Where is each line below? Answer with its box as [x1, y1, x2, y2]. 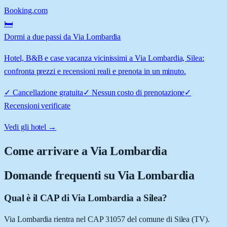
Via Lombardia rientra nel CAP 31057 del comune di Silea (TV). [4, 215, 210, 224]
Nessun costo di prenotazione [91, 88, 185, 97]
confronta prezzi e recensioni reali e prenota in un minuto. [4, 66, 186, 75]
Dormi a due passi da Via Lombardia [4, 32, 121, 41]
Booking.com [4, 6, 48, 15]
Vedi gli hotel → [4, 122, 57, 131]
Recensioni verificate [4, 101, 70, 110]
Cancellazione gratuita [12, 88, 83, 97]
